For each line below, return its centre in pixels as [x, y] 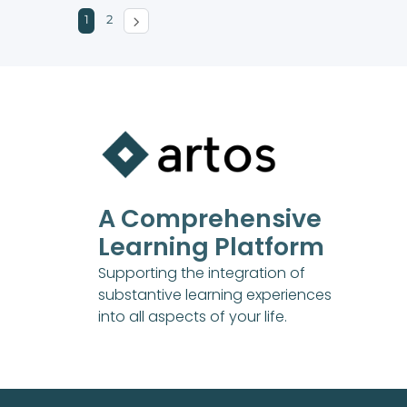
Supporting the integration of [201, 273]
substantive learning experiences [214, 294]
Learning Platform [211, 246]
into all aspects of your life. [192, 316]
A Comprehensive [209, 218]
